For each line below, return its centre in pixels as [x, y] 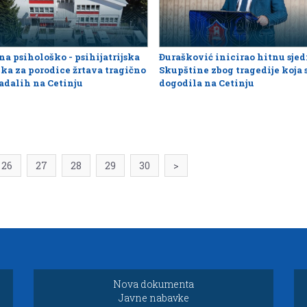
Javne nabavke [153, 298]
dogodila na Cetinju [207, 83]
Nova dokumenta [153, 284]
